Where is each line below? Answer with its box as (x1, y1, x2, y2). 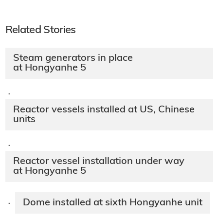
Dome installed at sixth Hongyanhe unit (22, 198, 202, 208)
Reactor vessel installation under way (13, 157, 184, 167)
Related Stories (5, 25, 76, 36)
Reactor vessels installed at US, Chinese (13, 105, 195, 115)
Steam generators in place (13, 54, 133, 64)
